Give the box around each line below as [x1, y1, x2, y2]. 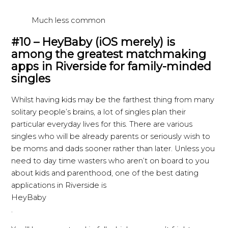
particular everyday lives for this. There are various [11, 120, 193, 129]
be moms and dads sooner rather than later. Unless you [11, 144, 215, 154]
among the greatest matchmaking [11, 47, 207, 61]
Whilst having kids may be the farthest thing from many [11, 95, 215, 105]
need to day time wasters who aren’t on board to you [11, 156, 210, 166]
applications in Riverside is [11, 181, 107, 190]
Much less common [32, 16, 106, 25]
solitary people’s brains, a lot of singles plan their [11, 107, 186, 117]
